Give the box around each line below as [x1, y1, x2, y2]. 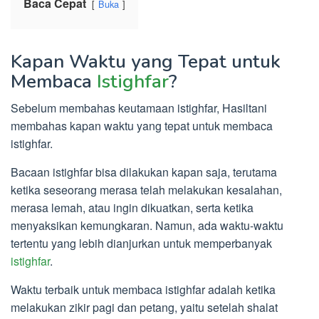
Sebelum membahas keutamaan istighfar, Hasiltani [11, 99, 267, 116]
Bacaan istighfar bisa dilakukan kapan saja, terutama [11, 163, 277, 180]
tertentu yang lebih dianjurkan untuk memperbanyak [11, 234, 272, 251]
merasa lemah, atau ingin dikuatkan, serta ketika [11, 199, 253, 216]
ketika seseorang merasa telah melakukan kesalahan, [11, 181, 282, 198]
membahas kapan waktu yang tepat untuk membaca [11, 117, 273, 134]
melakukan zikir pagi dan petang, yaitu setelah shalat [11, 298, 278, 315]
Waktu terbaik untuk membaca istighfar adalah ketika [11, 281, 276, 298]
